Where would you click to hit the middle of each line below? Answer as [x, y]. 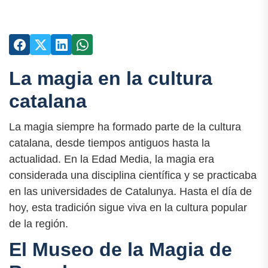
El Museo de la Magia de [121, 250]
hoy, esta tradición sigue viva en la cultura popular [128, 208]
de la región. [39, 224]
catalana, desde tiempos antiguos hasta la [109, 143]
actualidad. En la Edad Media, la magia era [112, 159]
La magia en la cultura [111, 78]
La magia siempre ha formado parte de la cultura [125, 127]
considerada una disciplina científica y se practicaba [133, 176]
